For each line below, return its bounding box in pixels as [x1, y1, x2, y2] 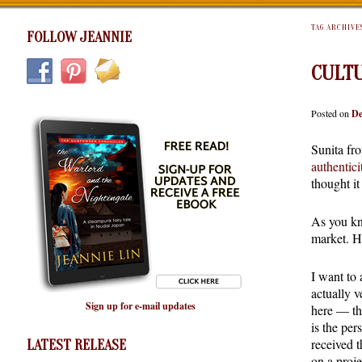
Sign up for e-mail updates [85, 299, 196, 314]
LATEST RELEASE [27, 336, 126, 354]
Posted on [311, 106, 351, 120]
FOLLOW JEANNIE [27, 28, 132, 46]
